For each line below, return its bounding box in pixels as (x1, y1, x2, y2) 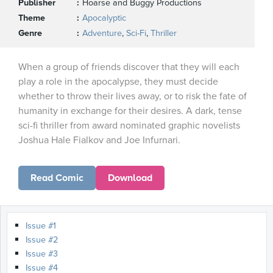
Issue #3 (26, 249, 58, 259)
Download (108, 172, 152, 184)
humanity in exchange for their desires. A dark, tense (18, 105, 242, 117)
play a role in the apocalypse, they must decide (18, 76, 218, 88)
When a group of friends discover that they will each (18, 61, 239, 73)
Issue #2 (26, 235, 58, 245)
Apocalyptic (82, 13, 126, 23)
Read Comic (30, 172, 83, 184)
